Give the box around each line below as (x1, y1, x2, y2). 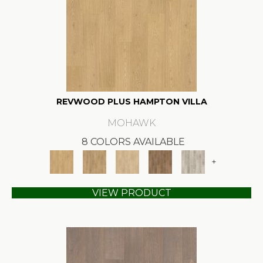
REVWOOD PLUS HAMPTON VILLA (56, 96, 207, 107)
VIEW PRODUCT (92, 187, 171, 198)
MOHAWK (107, 117, 156, 129)
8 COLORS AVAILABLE (82, 136, 185, 147)
